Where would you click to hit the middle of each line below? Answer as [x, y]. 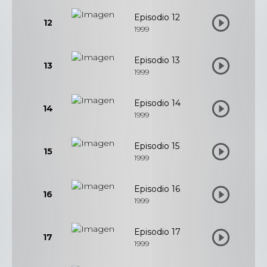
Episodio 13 [157, 60]
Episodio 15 [157, 146]
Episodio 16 [157, 189]
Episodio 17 [157, 232]
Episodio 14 [157, 103]
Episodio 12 [157, 17]
